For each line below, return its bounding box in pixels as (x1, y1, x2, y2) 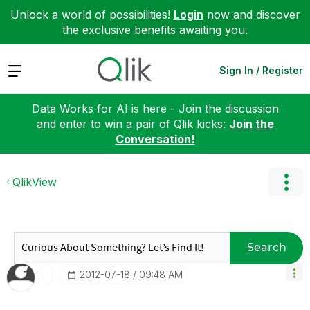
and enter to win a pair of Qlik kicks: (36, 116, 229, 131)
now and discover (203, 8, 300, 21)
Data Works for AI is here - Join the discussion (31, 101, 279, 116)
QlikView (12, 174, 57, 189)
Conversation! (115, 131, 195, 146)
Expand (7, 62, 46, 77)
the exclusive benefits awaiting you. (62, 23, 248, 37)
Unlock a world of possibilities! (10, 8, 174, 21)
